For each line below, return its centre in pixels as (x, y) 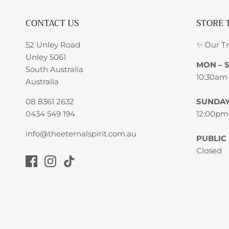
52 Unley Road (53, 45)
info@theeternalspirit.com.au (81, 134)
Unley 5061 (46, 57)
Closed (209, 151)
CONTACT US (52, 24)
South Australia (54, 70)
